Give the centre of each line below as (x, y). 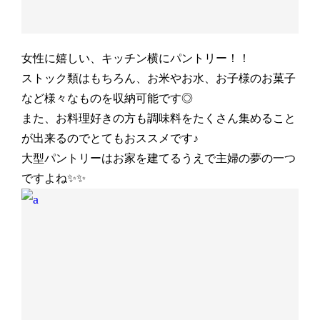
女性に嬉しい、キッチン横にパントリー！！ (136, 59)
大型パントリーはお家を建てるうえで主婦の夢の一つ (159, 159)
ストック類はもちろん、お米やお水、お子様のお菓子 (159, 79)
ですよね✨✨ (54, 179)
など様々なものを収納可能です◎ (107, 99)
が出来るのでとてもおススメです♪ (110, 139)
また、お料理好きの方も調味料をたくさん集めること (159, 119)
